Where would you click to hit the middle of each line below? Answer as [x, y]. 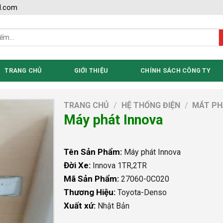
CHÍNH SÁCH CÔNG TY [175, 70]
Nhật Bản [114, 206]
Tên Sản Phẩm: [94, 152]
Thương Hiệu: [91, 192]
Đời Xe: [78, 166]
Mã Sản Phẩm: [93, 179]
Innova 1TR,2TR [120, 166]
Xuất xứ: [81, 206]
